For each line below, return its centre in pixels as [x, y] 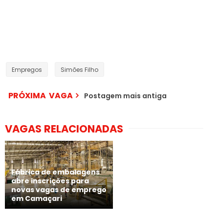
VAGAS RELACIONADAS [64, 129]
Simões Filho [79, 69]
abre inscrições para [50, 181]
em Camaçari [37, 199]
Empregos [27, 69]
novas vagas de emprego [59, 190]
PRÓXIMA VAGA [41, 95]
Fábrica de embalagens [55, 172]
